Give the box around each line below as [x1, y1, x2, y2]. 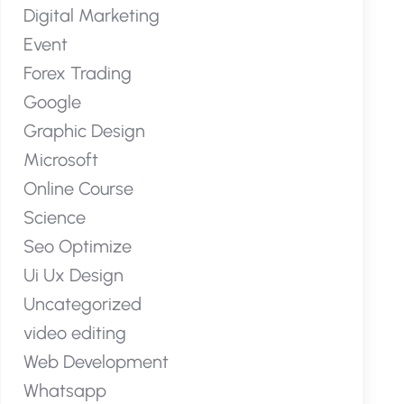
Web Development [23, 351, 169, 372]
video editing [23, 322, 126, 344]
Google [23, 91, 81, 113]
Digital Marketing [23, 5, 160, 26]
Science [23, 207, 86, 228]
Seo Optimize [23, 235, 132, 257]
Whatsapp [23, 380, 106, 401]
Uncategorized [23, 293, 142, 315]
